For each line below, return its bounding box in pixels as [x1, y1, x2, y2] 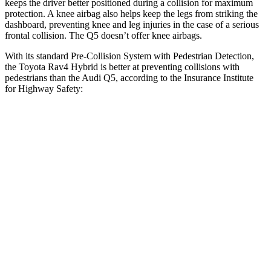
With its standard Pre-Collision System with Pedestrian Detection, [5, 50, 254, 61]
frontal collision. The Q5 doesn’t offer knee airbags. [5, 30, 202, 41]
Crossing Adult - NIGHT [147, 233, 226, 243]
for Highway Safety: [5, 83, 83, 94]
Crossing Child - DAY [151, 178, 223, 187]
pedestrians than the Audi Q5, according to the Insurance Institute [5, 72, 253, 83]
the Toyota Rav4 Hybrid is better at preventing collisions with [5, 61, 240, 72]
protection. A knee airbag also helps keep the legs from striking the [5, 8, 258, 19]
